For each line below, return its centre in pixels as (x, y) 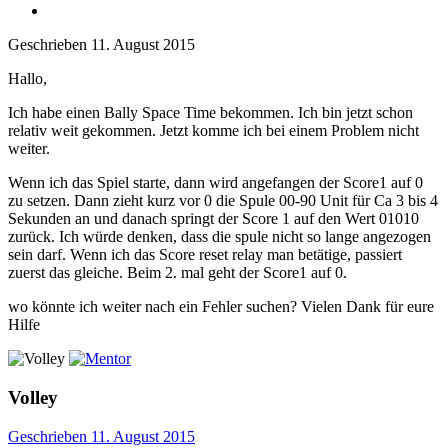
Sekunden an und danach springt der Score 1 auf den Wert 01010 (213, 219)
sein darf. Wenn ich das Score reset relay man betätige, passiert (205, 255)
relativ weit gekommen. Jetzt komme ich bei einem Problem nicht (213, 131)
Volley (33, 397)
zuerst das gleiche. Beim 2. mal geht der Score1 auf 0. (177, 273)
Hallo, (27, 79)
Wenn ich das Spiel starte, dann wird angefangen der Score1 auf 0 (215, 183)
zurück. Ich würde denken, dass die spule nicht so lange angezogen (219, 237)
